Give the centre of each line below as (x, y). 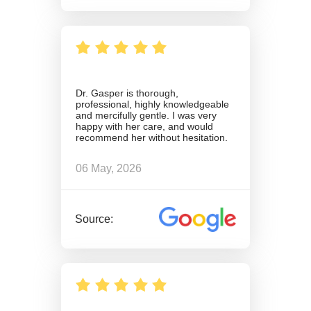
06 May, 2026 (109, 169)
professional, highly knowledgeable (152, 104)
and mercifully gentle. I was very (146, 116)
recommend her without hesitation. (152, 138)
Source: (94, 219)
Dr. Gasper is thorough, (127, 93)
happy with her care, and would (144, 127)
